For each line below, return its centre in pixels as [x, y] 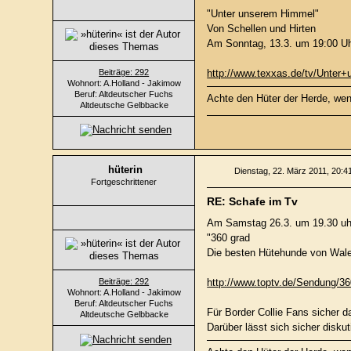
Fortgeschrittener [124, 181]
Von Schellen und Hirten [262, 28]
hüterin [126, 169]
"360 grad [229, 237]
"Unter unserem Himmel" [263, 13]
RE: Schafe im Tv [253, 201]
